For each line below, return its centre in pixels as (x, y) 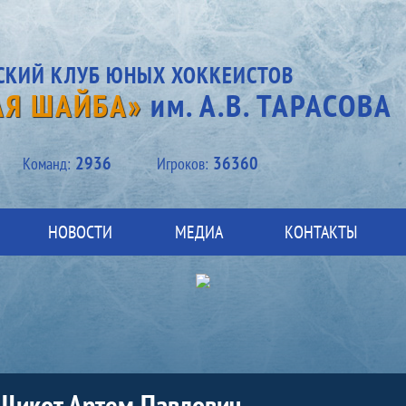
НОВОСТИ (81, 232)
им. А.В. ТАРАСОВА (267, 105)
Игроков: (183, 163)
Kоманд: (47, 163)
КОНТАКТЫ (321, 232)
